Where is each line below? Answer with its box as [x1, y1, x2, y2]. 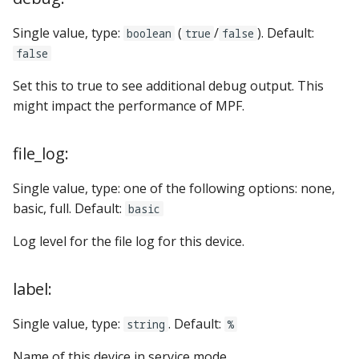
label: [13, 277, 52, 300]
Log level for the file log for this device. [13, 232, 244, 250]
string [127, 316, 165, 332]
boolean [127, 25, 171, 41]
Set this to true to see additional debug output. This [13, 76, 324, 95]
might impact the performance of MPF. [13, 96, 244, 115]
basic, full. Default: [13, 199, 125, 217]
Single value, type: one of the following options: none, [13, 179, 335, 197]
